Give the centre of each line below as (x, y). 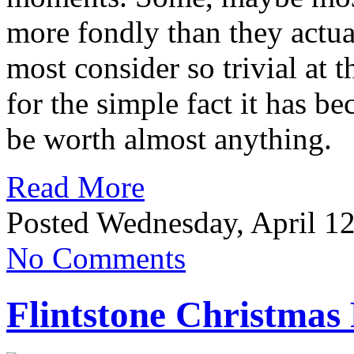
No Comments (96, 258)
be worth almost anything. (169, 139)
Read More (75, 187)
